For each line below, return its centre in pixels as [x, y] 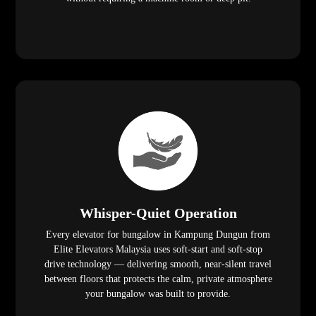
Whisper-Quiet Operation [158, 213]
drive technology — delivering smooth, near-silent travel [158, 265]
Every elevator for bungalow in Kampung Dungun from [158, 235]
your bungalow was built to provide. [158, 294]
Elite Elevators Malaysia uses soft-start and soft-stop [158, 250]
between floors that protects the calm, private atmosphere [158, 279]
